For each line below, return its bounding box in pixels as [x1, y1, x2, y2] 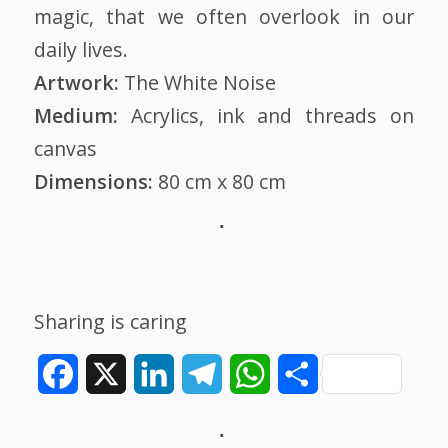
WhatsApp [269, 363, 348, 386]
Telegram [221, 363, 295, 386]
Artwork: [33, 69, 124, 97]
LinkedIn [173, 363, 239, 386]
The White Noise [123, 69, 276, 97]
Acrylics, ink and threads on [117, 102, 415, 130]
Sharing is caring [33, 308, 187, 336]
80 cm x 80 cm [157, 168, 286, 196]
